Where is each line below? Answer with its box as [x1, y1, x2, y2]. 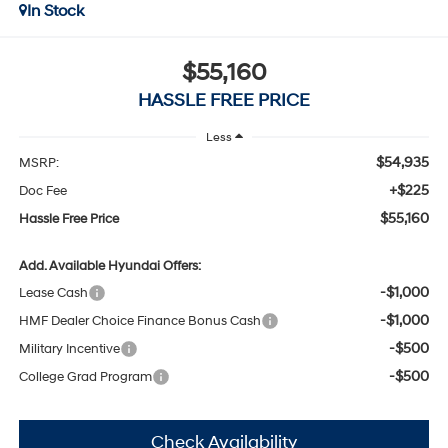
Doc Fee [18, 183, 67, 200]
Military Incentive [18, 341, 120, 358]
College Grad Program [18, 369, 152, 386]
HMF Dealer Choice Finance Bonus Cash [18, 313, 261, 330]
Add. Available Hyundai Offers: [18, 258, 201, 275]
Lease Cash [18, 285, 88, 302]
